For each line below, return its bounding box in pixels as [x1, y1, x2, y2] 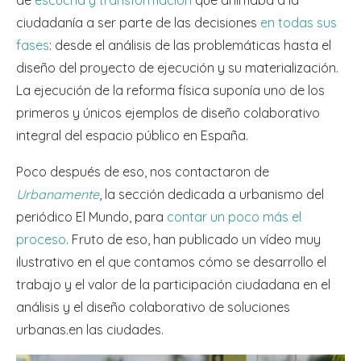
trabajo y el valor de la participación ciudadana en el [16, 276, 330, 293]
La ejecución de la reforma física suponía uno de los [16, 82, 325, 99]
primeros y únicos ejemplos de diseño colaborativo [16, 105, 320, 122]
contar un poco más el [167, 209, 301, 226]
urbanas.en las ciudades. [16, 322, 167, 338]
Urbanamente [16, 186, 99, 203]
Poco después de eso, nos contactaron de [16, 164, 269, 180]
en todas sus [260, 15, 337, 31]
